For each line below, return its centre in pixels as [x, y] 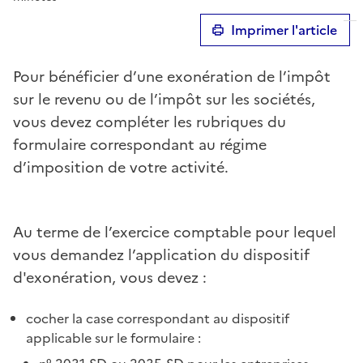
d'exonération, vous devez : [110, 277]
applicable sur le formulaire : [113, 337]
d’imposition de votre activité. [121, 167]
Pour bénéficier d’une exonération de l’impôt [172, 76]
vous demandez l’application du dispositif [161, 254]
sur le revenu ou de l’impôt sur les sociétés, [164, 99]
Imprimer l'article [284, 30]
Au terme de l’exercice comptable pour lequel [175, 232]
